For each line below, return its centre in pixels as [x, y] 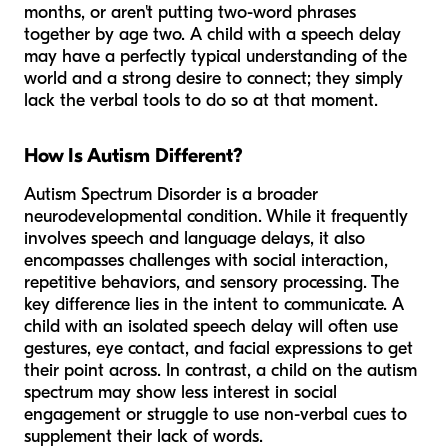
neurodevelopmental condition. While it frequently [216, 217]
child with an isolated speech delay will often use [211, 327]
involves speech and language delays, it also [194, 239]
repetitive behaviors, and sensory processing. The [211, 283]
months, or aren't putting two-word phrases [190, 13]
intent [235, 305]
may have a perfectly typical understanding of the [215, 57]
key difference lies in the [118, 305]
